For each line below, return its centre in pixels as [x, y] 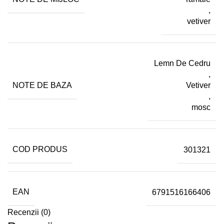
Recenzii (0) [29, 212]
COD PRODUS [40, 149]
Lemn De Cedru [182, 63]
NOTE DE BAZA [42, 85]
